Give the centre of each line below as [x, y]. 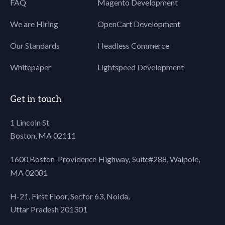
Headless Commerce [133, 46]
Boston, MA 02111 [43, 136]
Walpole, [185, 159]
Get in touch [36, 99]
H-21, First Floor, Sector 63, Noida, [70, 196]
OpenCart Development [139, 24]
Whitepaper [31, 67]
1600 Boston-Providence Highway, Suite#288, [89, 159]
